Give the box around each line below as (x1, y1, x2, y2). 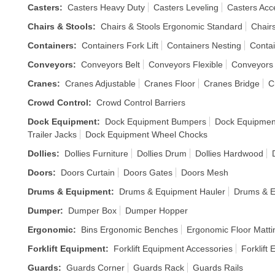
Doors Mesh (181, 168, 228, 177)
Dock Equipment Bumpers (105, 117, 206, 126)
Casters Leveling (153, 2, 219, 12)
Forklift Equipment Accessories (114, 244, 233, 254)
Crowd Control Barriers (96, 98, 185, 107)
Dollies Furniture (64, 149, 128, 158)
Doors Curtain (61, 168, 115, 177)
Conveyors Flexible (149, 60, 223, 69)
